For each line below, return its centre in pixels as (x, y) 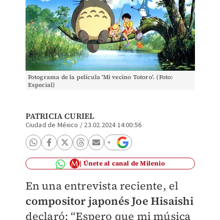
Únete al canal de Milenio (124, 163)
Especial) (41, 85)
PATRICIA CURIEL (60, 116)
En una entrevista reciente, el (102, 186)
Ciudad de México (52, 125)
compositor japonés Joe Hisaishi (109, 201)
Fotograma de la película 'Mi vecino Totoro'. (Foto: (100, 77)
